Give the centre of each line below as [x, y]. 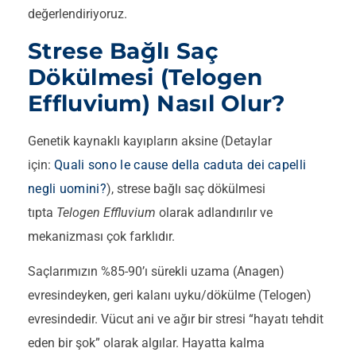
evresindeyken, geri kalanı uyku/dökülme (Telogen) [170, 296]
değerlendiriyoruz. [77, 14]
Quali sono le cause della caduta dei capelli [180, 164]
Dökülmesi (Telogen [145, 77]
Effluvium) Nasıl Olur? [157, 103]
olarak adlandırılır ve [214, 212]
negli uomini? [67, 188]
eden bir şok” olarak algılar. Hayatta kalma [146, 343]
